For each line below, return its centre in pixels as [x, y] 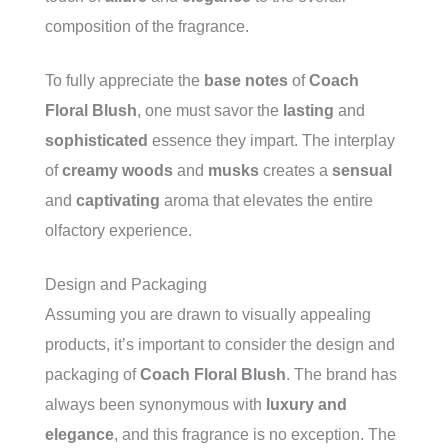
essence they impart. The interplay [271, 140]
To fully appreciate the [124, 80]
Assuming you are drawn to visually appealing [208, 314]
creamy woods [117, 170]
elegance [79, 434]
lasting [308, 110]
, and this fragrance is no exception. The [255, 434]
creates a [295, 170]
